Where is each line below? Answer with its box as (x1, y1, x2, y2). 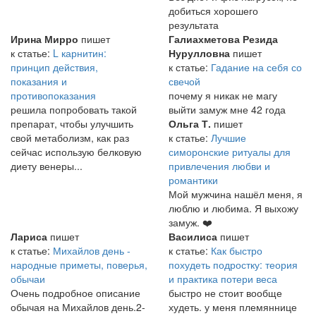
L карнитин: (53, 46, 107, 61)
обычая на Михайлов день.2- (11, 300, 145, 315)
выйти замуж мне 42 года (169, 102, 286, 117)
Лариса (11, 229, 47, 244)
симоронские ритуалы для (169, 145, 291, 159)
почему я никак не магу (169, 88, 277, 103)
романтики (169, 173, 218, 188)
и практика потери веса (169, 272, 277, 286)
